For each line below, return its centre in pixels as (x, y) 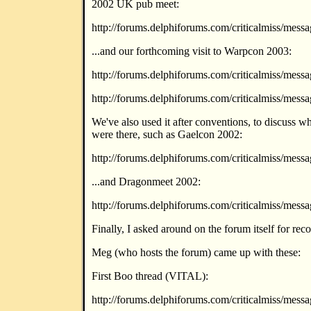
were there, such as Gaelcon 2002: (167, 134)
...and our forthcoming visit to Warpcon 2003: (192, 51)
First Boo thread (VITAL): (150, 276)
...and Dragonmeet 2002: (146, 182)
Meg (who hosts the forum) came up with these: (196, 252)
